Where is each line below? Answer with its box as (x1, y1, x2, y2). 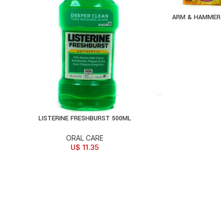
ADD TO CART (47, 114, 92, 123)
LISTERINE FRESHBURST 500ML (38, 113, 131, 123)
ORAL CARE (66, 133, 104, 142)
